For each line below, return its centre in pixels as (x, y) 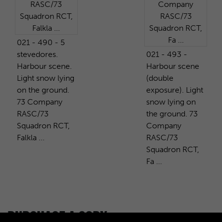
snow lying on (171, 102)
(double (160, 78)
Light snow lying (46, 78)
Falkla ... (31, 137)
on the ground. (43, 90)
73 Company (40, 102)
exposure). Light (175, 90)
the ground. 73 (172, 113)
